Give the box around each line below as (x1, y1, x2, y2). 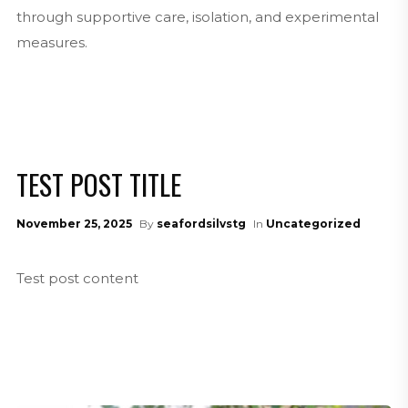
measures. (15, 34, 87, 51)
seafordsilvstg (156, 217, 246, 230)
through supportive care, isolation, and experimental (15, 8, 379, 25)
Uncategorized (265, 217, 361, 230)
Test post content (15, 270, 138, 287)
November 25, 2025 (15, 217, 132, 230)
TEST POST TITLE (15, 164, 181, 205)
